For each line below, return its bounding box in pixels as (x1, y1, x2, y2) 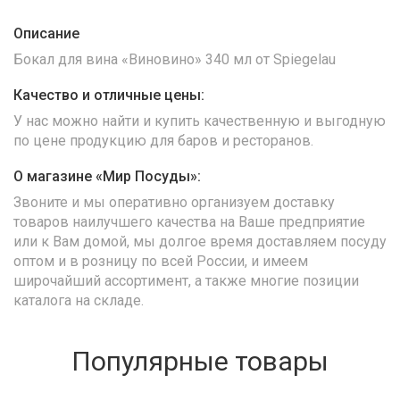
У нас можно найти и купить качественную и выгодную (13, 112, 386, 129)
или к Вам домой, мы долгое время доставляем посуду (13, 232, 387, 250)
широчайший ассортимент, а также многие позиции (13, 271, 359, 289)
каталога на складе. (13, 291, 144, 309)
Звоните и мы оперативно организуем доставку (13, 193, 335, 211)
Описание (13, 24, 79, 42)
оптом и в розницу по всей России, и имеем (13, 252, 308, 270)
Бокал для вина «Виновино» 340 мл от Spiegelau (13, 50, 336, 68)
